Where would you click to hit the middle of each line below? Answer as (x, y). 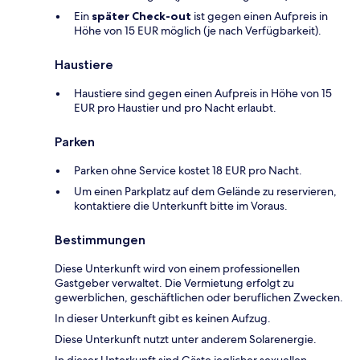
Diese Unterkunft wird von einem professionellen (177, 269)
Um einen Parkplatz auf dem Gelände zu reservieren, (205, 192)
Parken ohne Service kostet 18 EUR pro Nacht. (188, 171)
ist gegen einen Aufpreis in (260, 16)
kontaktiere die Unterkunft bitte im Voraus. (181, 206)
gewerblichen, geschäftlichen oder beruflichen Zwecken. (199, 298)
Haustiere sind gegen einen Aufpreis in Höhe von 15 (203, 94)
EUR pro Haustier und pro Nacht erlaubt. (175, 108)
